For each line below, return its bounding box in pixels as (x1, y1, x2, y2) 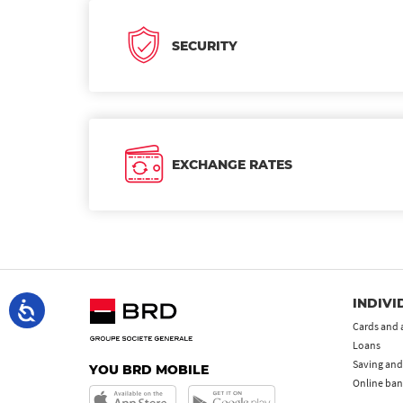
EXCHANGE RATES (172, 156, 292, 173)
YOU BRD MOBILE (89, 361, 209, 378)
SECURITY (172, 37, 237, 54)
